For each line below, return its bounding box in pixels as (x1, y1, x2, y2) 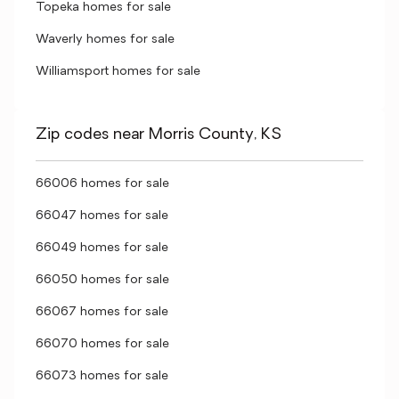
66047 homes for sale (36, 209, 168, 223)
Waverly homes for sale (36, 33, 175, 46)
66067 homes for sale (36, 305, 168, 319)
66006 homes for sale (36, 177, 169, 191)
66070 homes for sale (36, 338, 169, 351)
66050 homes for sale (36, 273, 169, 287)
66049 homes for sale (36, 241, 168, 255)
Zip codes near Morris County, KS (36, 126, 281, 143)
